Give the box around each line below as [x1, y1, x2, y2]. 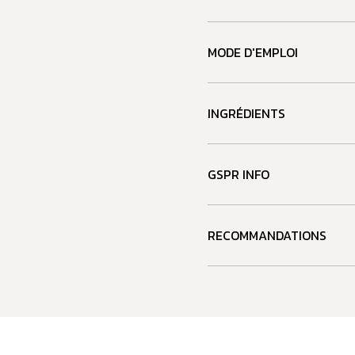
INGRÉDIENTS [208, 103, 285, 123]
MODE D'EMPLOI [208, 42, 298, 62]
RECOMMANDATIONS [208, 225, 326, 245]
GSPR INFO [208, 164, 269, 184]
